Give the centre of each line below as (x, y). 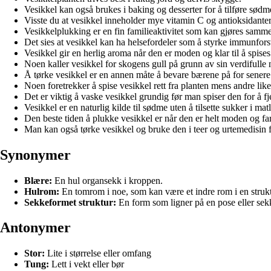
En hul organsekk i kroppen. (107, 180)
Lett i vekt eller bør (87, 264)
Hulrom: (42, 191)
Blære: (38, 180)
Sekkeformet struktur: (70, 202)
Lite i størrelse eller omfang (98, 253)
